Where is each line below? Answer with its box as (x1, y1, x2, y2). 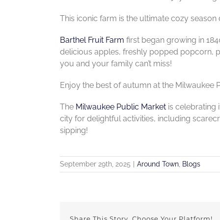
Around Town (137, 160, 179, 168)
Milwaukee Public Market (75, 102, 166, 111)
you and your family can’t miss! (59, 58, 172, 68)
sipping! (59, 125, 88, 135)
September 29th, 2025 (60, 160, 131, 168)
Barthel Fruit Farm (59, 35, 124, 45)
